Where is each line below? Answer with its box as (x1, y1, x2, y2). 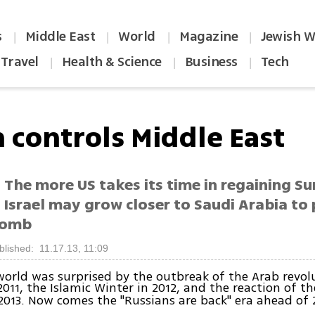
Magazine (179, 27, 238, 46)
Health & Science (61, 52, 162, 72)
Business (184, 52, 238, 72)
